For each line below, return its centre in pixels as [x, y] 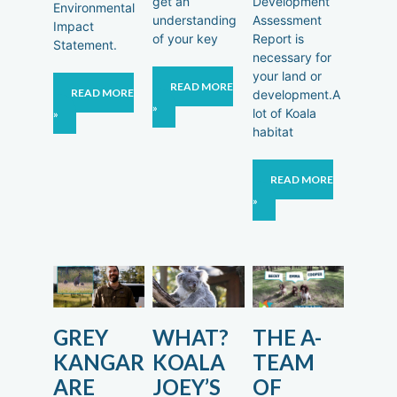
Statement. [85, 44]
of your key [186, 38]
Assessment [287, 19]
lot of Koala [284, 113]
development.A [296, 94]
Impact [74, 26]
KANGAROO [115, 362]
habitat [272, 131]
